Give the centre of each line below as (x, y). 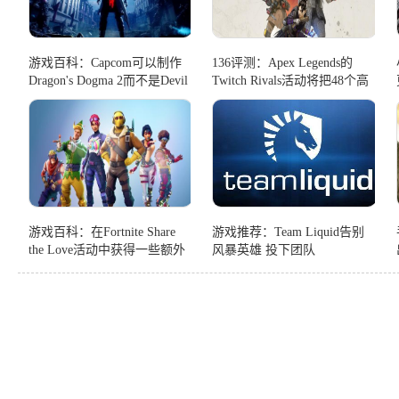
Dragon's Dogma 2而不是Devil (108, 81)
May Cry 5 (56, 98)
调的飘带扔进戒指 (262, 98)
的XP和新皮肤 (68, 268)
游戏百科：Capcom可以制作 (105, 63)
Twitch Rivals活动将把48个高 (291, 81)
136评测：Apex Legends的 (283, 63)
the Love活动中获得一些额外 (107, 250)
